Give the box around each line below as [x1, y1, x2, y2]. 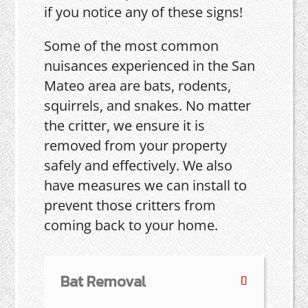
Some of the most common [44, 36, 219, 55]
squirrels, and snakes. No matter [44, 96, 252, 115]
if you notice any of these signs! [44, 2, 243, 21]
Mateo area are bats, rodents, [44, 76, 232, 95]
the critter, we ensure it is [44, 115, 206, 135]
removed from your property [44, 135, 228, 155]
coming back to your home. [44, 215, 219, 234]
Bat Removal [60, 269, 146, 293]
